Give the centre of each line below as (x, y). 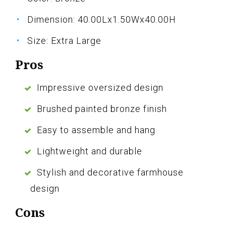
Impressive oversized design (100, 88)
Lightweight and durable (90, 151)
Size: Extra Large (64, 41)
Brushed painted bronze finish (102, 109)
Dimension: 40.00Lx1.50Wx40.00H (102, 20)
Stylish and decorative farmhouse (110, 173)
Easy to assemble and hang (96, 130)
